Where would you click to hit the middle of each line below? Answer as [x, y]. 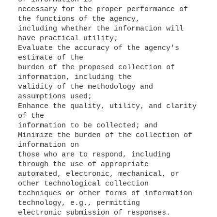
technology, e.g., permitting [79, 203]
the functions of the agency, [79, 19]
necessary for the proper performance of [103, 9]
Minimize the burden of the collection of [105, 135]
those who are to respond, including [94, 155]
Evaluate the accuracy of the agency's [98, 48]
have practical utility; [68, 39]
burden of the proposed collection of [96, 68]
